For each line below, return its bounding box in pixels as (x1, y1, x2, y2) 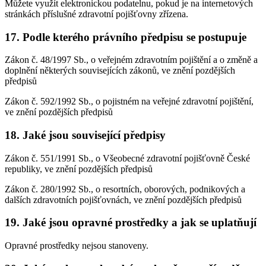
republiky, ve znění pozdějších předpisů (5, 163, 153, 174)
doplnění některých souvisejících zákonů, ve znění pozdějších (5, 65, 235, 76)
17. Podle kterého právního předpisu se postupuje (5, 30, 246, 43)
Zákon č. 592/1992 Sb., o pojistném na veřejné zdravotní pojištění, (5, 96, 254, 107)
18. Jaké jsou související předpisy (5, 129, 166, 142)
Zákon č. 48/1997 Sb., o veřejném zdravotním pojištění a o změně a (5, 55, 258, 65)
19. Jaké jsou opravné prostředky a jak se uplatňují (5, 216, 256, 229)
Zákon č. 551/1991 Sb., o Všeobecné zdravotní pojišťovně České (5, 153, 250, 163)
